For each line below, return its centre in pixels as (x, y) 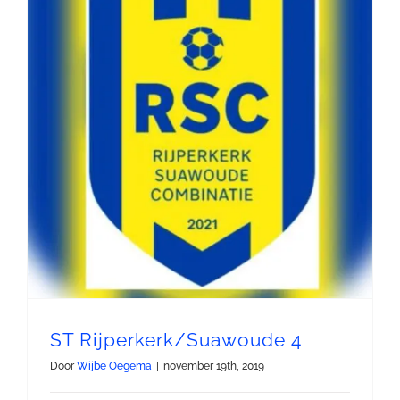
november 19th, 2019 (214, 366)
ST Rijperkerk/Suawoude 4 (176, 340)
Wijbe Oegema (114, 366)
